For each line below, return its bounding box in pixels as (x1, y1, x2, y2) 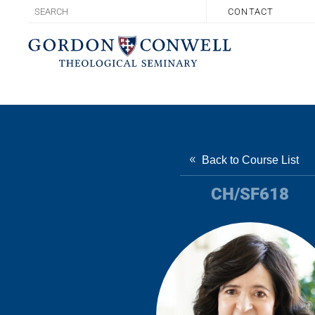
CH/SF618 (211, 184, 289, 204)
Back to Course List (201, 153, 299, 166)
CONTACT (227, 6, 274, 17)
